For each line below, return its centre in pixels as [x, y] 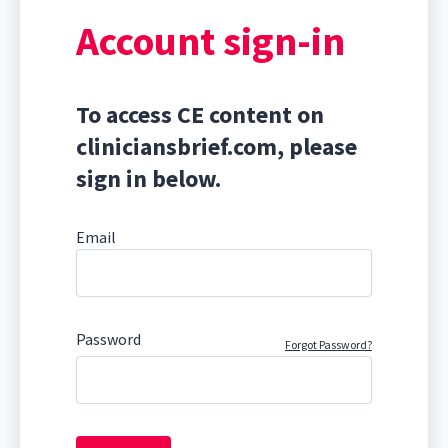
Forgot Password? [328, 345]
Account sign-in [210, 41]
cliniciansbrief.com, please [216, 147]
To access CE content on [200, 115]
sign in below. [148, 179]
